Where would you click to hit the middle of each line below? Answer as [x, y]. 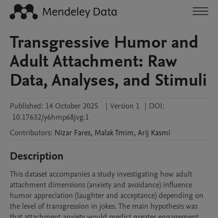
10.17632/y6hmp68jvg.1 [51, 117]
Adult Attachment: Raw [93, 61]
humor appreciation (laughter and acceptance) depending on [107, 196]
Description [37, 156]
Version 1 [125, 106]
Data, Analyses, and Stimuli [108, 80]
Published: [27, 106]
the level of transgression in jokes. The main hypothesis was [104, 206]
